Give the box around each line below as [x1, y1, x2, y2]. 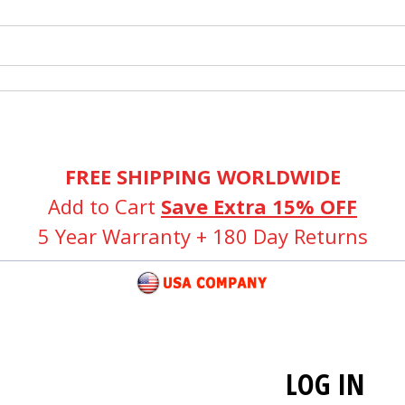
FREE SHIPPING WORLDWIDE [64, 163, 341, 190]
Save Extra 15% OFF [161, 193, 357, 220]
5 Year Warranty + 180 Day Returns [37, 222, 368, 250]
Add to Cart [48, 193, 161, 220]
